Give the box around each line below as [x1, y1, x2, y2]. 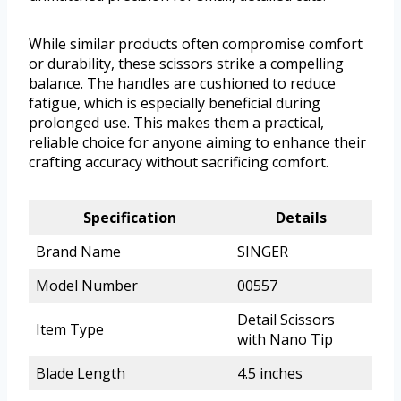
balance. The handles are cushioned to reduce [29, 73, 336, 93]
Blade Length [36, 363, 125, 383]
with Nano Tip [237, 328, 333, 349]
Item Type [36, 319, 104, 339]
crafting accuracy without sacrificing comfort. [29, 151, 328, 172]
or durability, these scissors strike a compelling [29, 53, 344, 73]
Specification [82, 207, 176, 227]
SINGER [237, 241, 288, 261]
